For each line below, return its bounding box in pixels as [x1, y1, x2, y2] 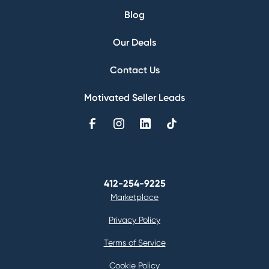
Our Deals [113, 37, 156, 49]
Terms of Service [103, 238, 166, 248]
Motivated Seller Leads [84, 92, 185, 104]
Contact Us [109, 64, 160, 76]
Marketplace [110, 192, 159, 202]
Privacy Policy [109, 215, 160, 225]
